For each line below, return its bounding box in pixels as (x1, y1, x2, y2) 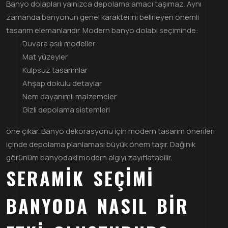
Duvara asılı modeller (22, 38, 95, 49)
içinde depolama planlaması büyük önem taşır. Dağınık (6, 138, 195, 150)
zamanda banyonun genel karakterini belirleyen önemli (6, 11, 199, 22)
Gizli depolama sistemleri (22, 104, 110, 115)
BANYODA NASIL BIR (6, 191, 189, 219)
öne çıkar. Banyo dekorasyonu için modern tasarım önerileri (6, 125, 215, 136)
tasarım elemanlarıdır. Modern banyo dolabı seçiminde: (6, 24, 198, 36)
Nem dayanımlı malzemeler (22, 91, 117, 102)
